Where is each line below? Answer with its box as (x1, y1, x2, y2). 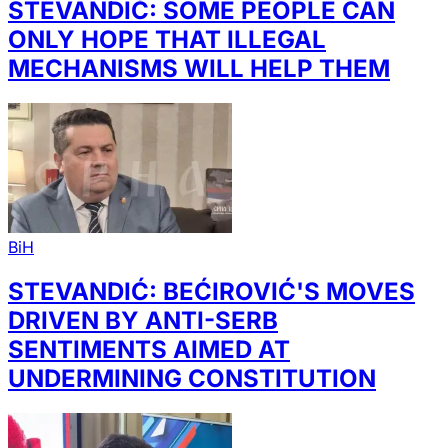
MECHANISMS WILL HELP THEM (8, 54, 390, 84)
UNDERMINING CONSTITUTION (8, 364, 376, 394)
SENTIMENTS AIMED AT (8, 335, 290, 365)
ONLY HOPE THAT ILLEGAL (8, 25, 326, 55)
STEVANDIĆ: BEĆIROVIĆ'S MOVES (8, 277, 415, 307)
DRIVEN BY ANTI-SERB (8, 306, 278, 336)
